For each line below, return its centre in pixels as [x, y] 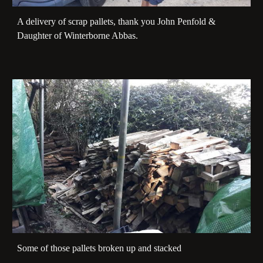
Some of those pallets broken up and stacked [100, 248]
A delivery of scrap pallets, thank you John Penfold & [117, 21]
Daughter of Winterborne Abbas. [78, 35]
